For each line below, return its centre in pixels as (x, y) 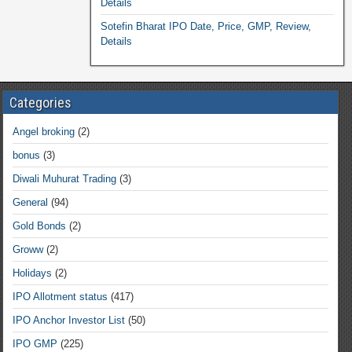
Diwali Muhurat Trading (64, 179)
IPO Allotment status (60, 297)
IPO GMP (35, 344)
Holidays (32, 273)
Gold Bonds (39, 226)
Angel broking (43, 132)
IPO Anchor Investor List (68, 320)
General (30, 202)
